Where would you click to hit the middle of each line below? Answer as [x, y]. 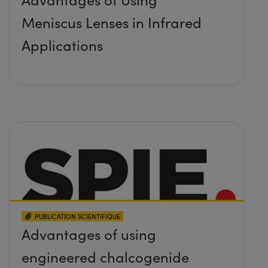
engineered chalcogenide [105, 256]
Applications [62, 45]
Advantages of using [89, 234]
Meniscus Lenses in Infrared [112, 22]
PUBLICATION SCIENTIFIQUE [77, 216]
